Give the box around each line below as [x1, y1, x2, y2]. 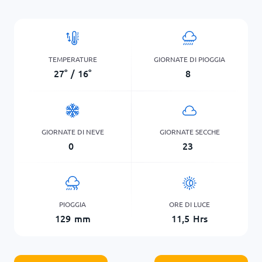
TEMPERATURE [48, 54, 97, 64]
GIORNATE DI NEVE [41, 126, 104, 136]
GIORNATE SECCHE [159, 126, 220, 136]
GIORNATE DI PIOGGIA [154, 54, 225, 64]
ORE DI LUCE [169, 199, 210, 209]
